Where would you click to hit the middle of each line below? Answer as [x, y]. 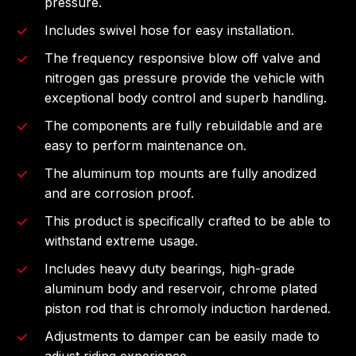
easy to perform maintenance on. [146, 145]
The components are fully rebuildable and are [184, 125]
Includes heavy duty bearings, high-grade [170, 268]
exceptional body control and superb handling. [186, 97]
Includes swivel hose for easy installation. [170, 30]
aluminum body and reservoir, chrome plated [181, 288]
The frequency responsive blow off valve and [183, 58]
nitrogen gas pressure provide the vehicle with [185, 77]
